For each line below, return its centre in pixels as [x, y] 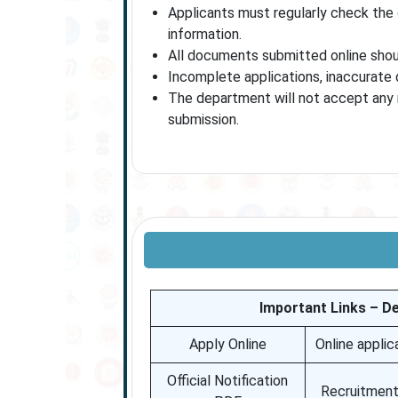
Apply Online [227, 344]
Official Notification [228, 381]
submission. [203, 119]
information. [204, 34]
